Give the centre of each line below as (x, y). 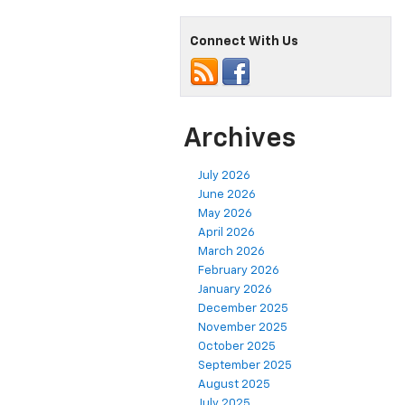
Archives (240, 140)
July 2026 (224, 176)
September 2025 (245, 366)
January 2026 (235, 290)
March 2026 (231, 252)
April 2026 (226, 233)
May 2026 (225, 214)
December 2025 (243, 309)
